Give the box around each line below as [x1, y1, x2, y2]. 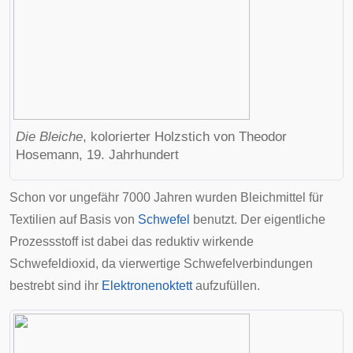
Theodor [239, 129, 287, 144]
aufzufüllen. [192, 279, 260, 292]
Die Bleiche [16, 129, 83, 144]
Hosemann [16, 147, 79, 162]
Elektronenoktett [102, 279, 192, 292]
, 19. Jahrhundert [79, 147, 179, 162]
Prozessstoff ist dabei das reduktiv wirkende [9, 235, 254, 248]
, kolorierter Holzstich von [83, 129, 239, 144]
